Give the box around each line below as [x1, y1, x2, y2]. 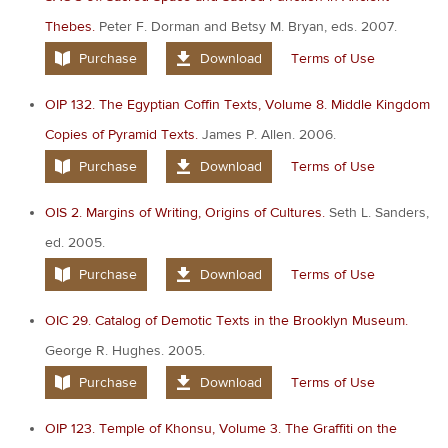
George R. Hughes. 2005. [45, 341, 205, 360]
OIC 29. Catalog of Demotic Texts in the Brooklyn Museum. [45, 311, 408, 330]
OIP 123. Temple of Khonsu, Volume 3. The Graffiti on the [45, 419, 397, 438]
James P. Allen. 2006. [198, 125, 336, 144]
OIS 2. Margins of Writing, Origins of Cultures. [45, 203, 325, 222]
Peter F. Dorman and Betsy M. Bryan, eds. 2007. [95, 17, 397, 36]
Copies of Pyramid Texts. [45, 125, 198, 144]
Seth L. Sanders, [325, 203, 429, 222]
